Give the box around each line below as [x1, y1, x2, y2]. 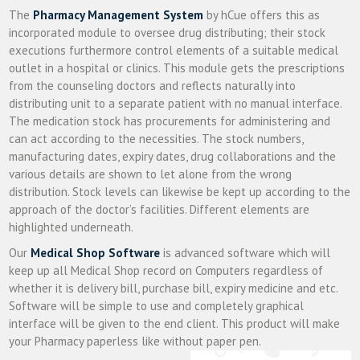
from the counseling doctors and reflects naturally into [9, 77, 297, 93]
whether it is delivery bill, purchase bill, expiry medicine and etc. [9, 280, 338, 296]
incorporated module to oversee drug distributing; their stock [9, 24, 326, 40]
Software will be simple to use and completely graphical [9, 297, 305, 313]
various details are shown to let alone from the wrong [9, 166, 292, 182]
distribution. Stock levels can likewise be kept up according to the [9, 183, 351, 199]
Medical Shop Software [31, 244, 161, 260]
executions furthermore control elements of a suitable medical [9, 42, 339, 58]
